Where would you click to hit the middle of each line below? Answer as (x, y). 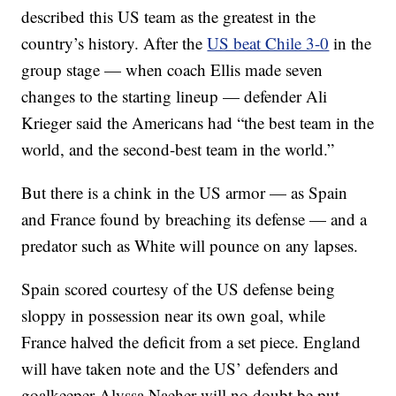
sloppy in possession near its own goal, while (174, 315)
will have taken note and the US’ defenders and (180, 368)
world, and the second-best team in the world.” (178, 149)
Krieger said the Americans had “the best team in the (198, 122)
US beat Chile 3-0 (268, 43)
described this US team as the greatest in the (169, 16)
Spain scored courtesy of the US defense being (179, 289)
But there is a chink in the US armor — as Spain (185, 192)
